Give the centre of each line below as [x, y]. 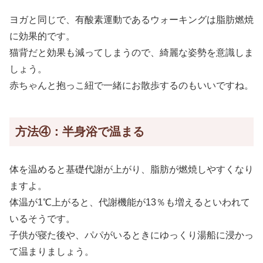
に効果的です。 [42, 36]
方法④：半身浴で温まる [80, 132]
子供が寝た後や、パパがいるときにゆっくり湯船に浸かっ [131, 235]
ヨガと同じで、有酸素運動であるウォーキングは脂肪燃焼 [131, 20]
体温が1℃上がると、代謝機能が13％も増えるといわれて [130, 202]
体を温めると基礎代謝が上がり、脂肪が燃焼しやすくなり [131, 169]
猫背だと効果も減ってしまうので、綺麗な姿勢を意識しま [131, 53]
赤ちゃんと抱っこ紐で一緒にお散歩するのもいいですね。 [131, 86]
